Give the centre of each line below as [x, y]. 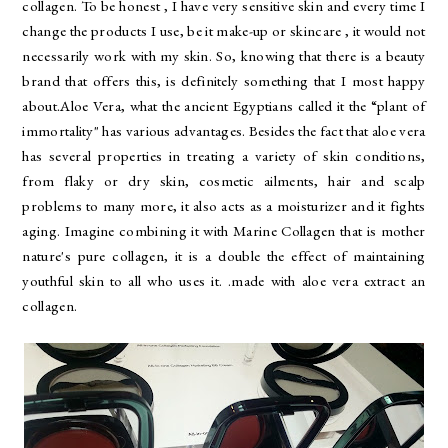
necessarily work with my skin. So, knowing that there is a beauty [224, 55]
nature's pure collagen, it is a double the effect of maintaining [224, 255]
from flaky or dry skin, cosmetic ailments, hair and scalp [224, 180]
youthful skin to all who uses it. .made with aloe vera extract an [224, 280]
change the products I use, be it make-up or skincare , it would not [224, 30]
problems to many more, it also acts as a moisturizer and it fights [224, 205]
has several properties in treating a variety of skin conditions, [224, 155]
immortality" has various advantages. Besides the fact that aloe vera [224, 130]
